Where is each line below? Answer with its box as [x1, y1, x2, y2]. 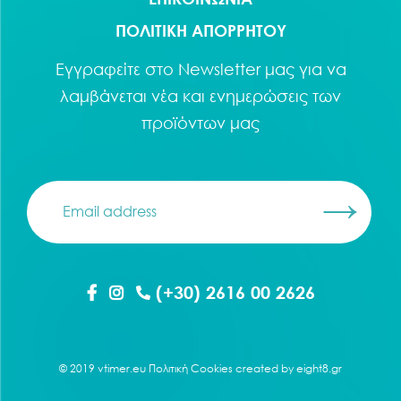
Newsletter [177, 59, 260, 79]
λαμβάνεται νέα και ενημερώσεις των [60, 86, 341, 106]
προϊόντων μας [141, 113, 260, 132]
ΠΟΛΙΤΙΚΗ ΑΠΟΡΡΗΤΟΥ [115, 21, 286, 40]
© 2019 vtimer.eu [59, 362, 149, 375]
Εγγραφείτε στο [55, 59, 178, 79]
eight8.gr [296, 362, 342, 375]
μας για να [260, 59, 346, 79]
